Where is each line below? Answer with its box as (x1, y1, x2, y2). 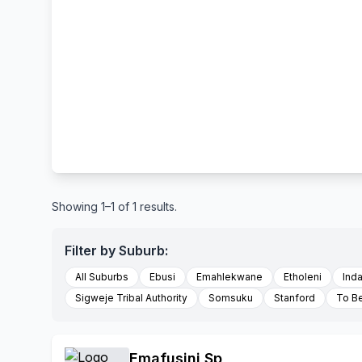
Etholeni (284, 271, 322, 283)
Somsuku (208, 292, 253, 304)
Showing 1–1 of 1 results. (52, 200, 177, 213)
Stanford (274, 292, 315, 304)
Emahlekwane (196, 271, 263, 283)
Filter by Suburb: (65, 242, 168, 259)
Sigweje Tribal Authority (75, 292, 187, 304)
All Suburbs (75, 271, 128, 283)
